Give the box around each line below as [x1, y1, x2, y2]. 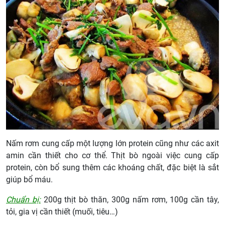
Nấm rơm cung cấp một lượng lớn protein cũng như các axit [6, 138, 219, 148]
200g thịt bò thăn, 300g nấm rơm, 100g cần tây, [40, 194, 219, 204]
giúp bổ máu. [6, 174, 53, 184]
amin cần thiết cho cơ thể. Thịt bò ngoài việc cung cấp [6, 150, 219, 160]
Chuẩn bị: [6, 194, 41, 204]
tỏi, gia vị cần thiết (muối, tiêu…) [6, 206, 118, 216]
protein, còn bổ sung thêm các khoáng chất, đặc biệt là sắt [6, 162, 219, 172]
